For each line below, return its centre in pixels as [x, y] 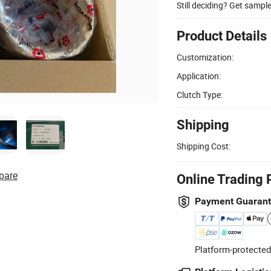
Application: [199, 76]
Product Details [222, 36]
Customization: [205, 57]
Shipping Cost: [204, 146]
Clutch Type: [200, 94]
